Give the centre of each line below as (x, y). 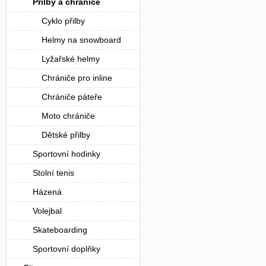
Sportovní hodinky (66, 154)
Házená (47, 192)
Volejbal (47, 211)
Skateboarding (60, 230)
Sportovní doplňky (66, 249)
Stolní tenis (53, 173)
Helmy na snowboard (81, 40)
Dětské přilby (66, 135)
